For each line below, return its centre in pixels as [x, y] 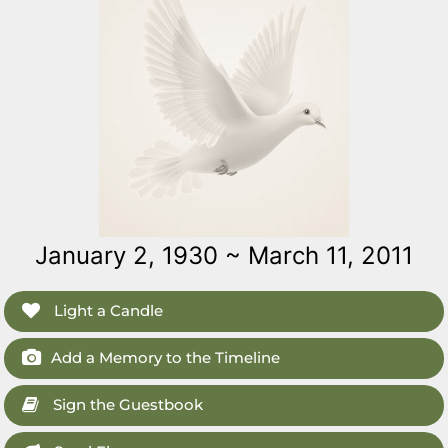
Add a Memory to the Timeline [166, 357]
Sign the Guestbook [126, 404]
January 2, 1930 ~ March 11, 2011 [224, 255]
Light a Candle [107, 310]
